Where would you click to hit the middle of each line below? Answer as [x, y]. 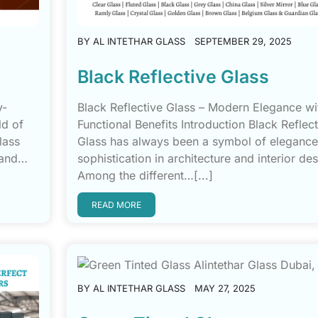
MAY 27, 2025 [225, 288]
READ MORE [116, 204]
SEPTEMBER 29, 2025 [243, 41]
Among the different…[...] [145, 175]
